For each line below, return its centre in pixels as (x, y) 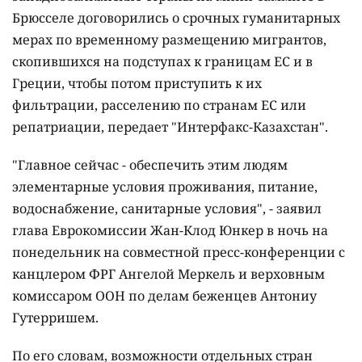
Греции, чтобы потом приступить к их (137, 84)
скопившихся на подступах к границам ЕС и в (162, 62)
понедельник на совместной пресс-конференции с (179, 253)
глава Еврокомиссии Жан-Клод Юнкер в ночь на (170, 231)
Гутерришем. (55, 318)
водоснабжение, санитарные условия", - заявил (167, 209)
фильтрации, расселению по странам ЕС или (159, 105)
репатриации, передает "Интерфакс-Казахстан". (170, 127)
